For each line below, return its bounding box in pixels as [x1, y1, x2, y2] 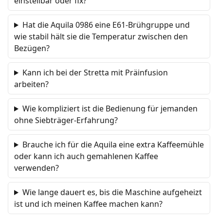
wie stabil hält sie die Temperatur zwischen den [14, 31, 188, 42]
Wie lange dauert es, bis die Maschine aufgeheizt [22, 187, 202, 198]
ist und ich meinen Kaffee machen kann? [14, 199, 163, 209]
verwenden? [14, 163, 59, 173]
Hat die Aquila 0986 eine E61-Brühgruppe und [22, 19, 190, 30]
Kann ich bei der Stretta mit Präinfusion [22, 67, 168, 78]
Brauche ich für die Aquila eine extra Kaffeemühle [22, 139, 204, 150]
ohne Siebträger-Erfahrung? [14, 115, 118, 126]
